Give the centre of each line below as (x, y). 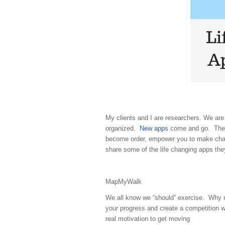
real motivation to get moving (148, 219)
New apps (154, 129)
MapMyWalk (124, 182)
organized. (123, 129)
